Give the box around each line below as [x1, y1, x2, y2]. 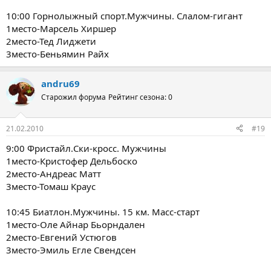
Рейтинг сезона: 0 [108, 92, 172, 102]
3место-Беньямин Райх [6, 48, 109, 60]
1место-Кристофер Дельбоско [6, 154, 137, 167]
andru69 [41, 77, 80, 90]
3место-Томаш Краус [6, 180, 96, 192]
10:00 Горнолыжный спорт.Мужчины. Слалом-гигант [6, 10, 243, 22]
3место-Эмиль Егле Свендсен [6, 243, 136, 256]
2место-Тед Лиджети [6, 35, 96, 47]
